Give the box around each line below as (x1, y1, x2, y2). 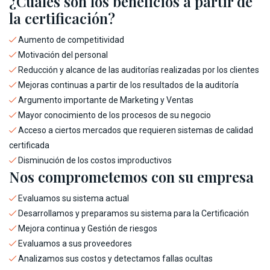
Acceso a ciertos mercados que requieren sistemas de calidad (16, 125, 253, 135)
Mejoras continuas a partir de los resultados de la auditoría (16, 80, 239, 90)
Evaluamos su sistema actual (16, 193, 129, 203)
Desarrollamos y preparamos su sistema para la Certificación (16, 209, 249, 218)
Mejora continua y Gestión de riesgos (16, 224, 157, 233)
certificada (9, 140, 49, 150)
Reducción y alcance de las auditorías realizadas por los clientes (16, 65, 259, 75)
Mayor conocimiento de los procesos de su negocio (16, 110, 211, 120)
